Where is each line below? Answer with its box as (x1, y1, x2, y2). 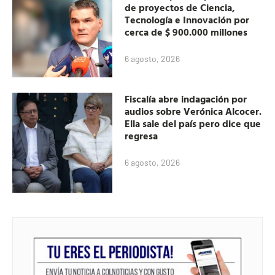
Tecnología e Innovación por (125, 12, 250, 28)
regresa (125, 128, 158, 143)
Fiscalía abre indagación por (125, 91, 247, 106)
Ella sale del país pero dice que (125, 115, 261, 131)
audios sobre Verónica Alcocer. (125, 103, 262, 118)
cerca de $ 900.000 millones (125, 25, 248, 40)
